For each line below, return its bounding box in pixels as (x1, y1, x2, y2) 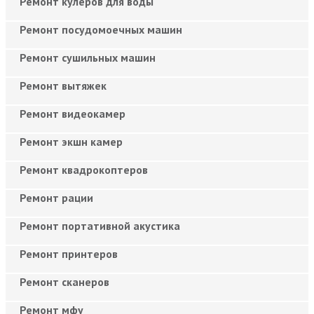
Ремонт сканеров (20, 274, 109, 289)
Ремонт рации (20, 190, 93, 205)
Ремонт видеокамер (20, 106, 125, 121)
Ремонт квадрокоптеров (20, 162, 148, 177)
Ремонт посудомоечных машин (20, 22, 182, 36)
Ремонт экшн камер (20, 134, 123, 149)
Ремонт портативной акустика (20, 218, 180, 233)
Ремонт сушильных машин (20, 50, 156, 64)
